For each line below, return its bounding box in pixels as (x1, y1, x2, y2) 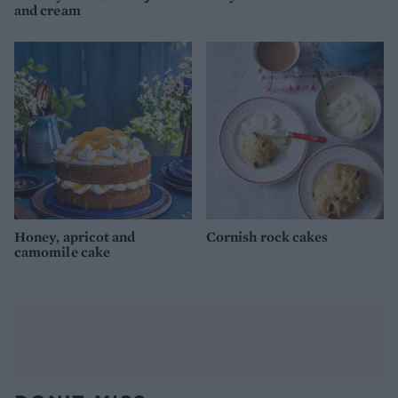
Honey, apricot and (14, 227, 136, 247)
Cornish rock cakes (206, 227, 329, 247)
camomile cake (14, 243, 111, 262)
